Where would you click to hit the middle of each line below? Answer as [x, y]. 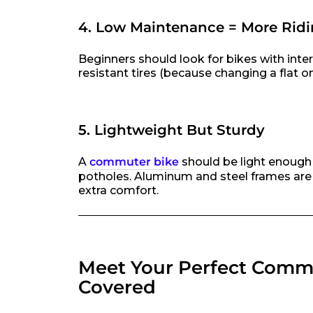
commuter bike [134, 162]
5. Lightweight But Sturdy [172, 130]
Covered [117, 287]
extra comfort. [118, 190]
